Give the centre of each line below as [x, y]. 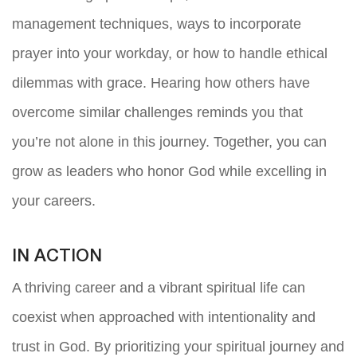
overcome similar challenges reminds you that [157, 112]
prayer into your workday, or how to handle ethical [170, 53]
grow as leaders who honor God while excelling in [169, 171]
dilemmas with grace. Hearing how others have [161, 82]
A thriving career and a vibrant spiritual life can [159, 287]
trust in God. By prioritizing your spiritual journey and [178, 346]
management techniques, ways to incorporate [157, 24]
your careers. [54, 200]
